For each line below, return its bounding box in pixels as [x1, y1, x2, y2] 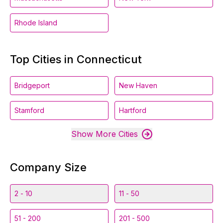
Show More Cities [71, 129, 138, 139]
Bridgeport [14, 81, 50, 90]
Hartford [119, 106, 146, 114]
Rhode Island [14, 18, 57, 27]
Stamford [14, 106, 44, 114]
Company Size [10, 161, 87, 174]
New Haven [119, 81, 157, 90]
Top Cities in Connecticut [10, 53, 142, 66]
